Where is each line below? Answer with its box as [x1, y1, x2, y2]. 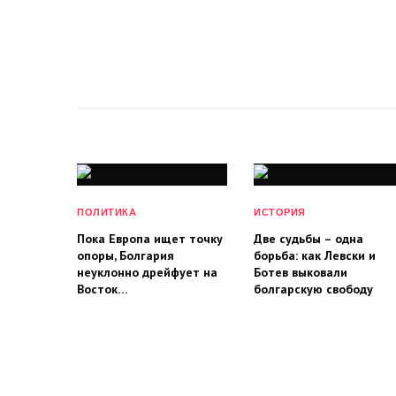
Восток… [77, 280, 128, 297]
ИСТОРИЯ [254, 206, 306, 217]
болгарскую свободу [254, 280, 373, 297]
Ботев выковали [254, 263, 347, 280]
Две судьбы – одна [254, 230, 363, 247]
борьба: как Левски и [254, 247, 376, 263]
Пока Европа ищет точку [77, 230, 223, 247]
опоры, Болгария [77, 247, 174, 263]
